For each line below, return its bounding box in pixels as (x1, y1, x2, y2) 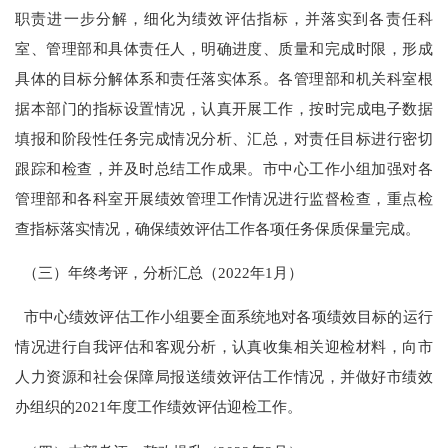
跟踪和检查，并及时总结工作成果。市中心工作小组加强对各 (15, 159, 433, 177)
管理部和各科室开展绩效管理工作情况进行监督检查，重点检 (15, 189, 433, 207)
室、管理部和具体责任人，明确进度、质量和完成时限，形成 (15, 39, 433, 57)
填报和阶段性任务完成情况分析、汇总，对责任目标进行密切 (15, 129, 433, 147)
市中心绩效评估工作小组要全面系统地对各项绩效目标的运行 (15, 308, 433, 326)
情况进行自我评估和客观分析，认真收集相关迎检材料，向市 (15, 338, 433, 356)
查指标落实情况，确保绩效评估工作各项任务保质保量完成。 (15, 219, 421, 237)
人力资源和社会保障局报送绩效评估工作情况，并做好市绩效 (15, 368, 433, 386)
